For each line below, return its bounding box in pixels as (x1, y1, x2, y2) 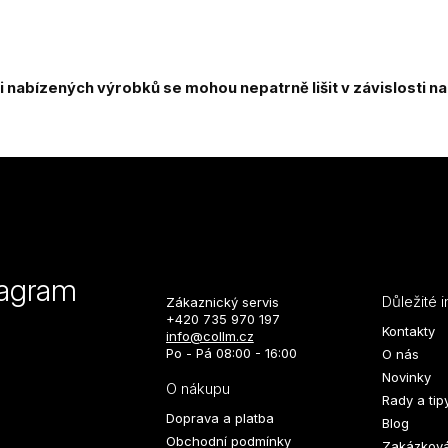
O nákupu (165, 379, 230, 399)
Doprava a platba (165, 410, 274, 427)
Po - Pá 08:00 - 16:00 (165, 345, 297, 362)
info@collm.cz (165, 328, 254, 345)
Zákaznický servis (165, 294, 279, 311)
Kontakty (381, 323, 435, 340)
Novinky (381, 369, 431, 386)
